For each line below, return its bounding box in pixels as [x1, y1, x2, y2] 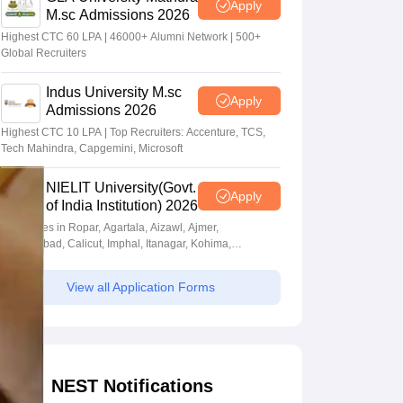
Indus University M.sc [45, 85, 182, 101]
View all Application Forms [66, 280, 215, 295]
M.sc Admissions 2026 [45, 7, 190, 23]
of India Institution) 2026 [45, 198, 198, 214]
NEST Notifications [50, 376, 213, 397]
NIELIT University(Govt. [45, 180, 196, 196]
